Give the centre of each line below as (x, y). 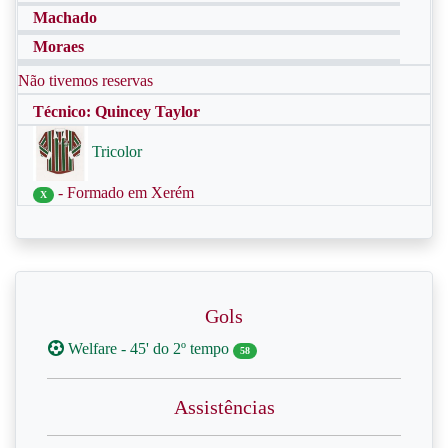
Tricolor (115, 152)
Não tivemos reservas (85, 80)
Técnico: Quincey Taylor (116, 111)
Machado (65, 17)
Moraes (58, 46)
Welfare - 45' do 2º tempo (148, 348)
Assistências (224, 407)
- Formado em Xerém (124, 192)
